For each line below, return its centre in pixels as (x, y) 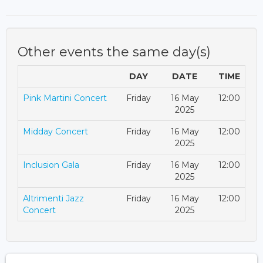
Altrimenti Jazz (53, 198)
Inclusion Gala (51, 165)
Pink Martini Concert (65, 98)
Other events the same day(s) (114, 52)
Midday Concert (55, 131)
